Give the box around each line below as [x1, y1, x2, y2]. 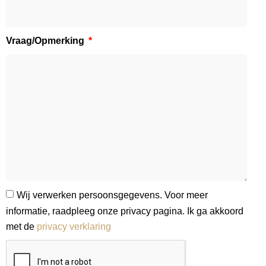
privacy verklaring [37, 221, 111, 232]
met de [6, 221, 37, 232]
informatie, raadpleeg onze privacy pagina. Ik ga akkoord [6, 205, 243, 216]
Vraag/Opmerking [6, 36, 87, 46]
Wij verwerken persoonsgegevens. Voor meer [17, 190, 208, 201]
